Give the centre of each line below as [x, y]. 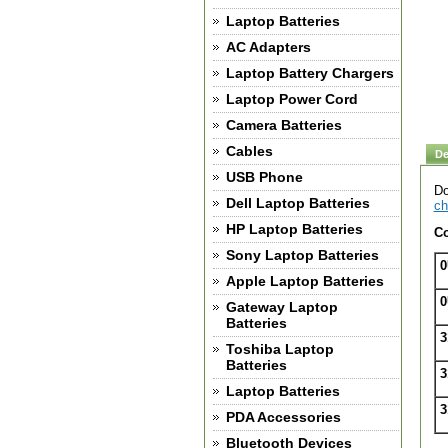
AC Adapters [268, 47]
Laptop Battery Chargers [309, 73]
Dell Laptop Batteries [297, 203]
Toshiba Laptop [279, 349]
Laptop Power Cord [291, 99]
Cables [249, 151]
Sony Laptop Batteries [302, 255]
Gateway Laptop [281, 307]
